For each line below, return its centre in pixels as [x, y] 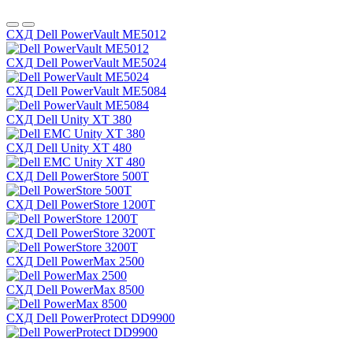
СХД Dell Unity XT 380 [69, 119]
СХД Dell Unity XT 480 [69, 147]
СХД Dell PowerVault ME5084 [86, 91]
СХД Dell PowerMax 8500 [75, 289]
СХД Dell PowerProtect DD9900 [91, 318]
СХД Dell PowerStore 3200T [81, 232]
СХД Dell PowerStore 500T [78, 176]
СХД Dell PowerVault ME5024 [86, 62]
